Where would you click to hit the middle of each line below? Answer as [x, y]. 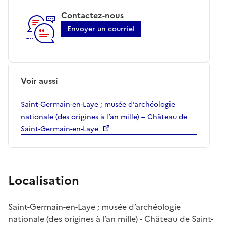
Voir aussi [39, 80]
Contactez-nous [92, 15]
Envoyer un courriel [101, 29]
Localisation [44, 180]
